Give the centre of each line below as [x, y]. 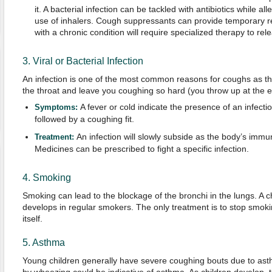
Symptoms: [57, 107]
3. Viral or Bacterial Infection [83, 61]
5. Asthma [43, 243]
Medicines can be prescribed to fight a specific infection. [141, 149]
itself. [32, 219]
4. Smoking [46, 178]
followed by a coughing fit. [84, 119]
